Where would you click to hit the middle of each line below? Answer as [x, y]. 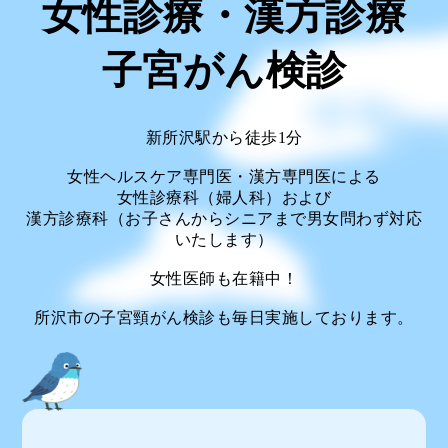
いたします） [224, 239]
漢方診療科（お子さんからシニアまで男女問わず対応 [224, 218]
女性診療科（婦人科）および [224, 197]
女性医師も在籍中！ [224, 278]
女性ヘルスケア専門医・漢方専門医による [224, 176]
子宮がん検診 [224, 70]
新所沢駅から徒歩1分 [224, 137]
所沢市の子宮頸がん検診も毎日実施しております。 [224, 317]
